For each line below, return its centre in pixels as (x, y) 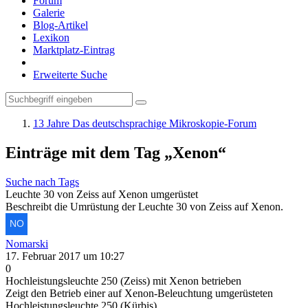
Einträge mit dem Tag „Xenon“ (116, 152)
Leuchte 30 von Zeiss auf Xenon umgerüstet (102, 194)
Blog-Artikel (60, 25)
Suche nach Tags (42, 181)
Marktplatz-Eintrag (74, 50)
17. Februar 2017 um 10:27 (65, 256)
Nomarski (27, 243)
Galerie (49, 13)
